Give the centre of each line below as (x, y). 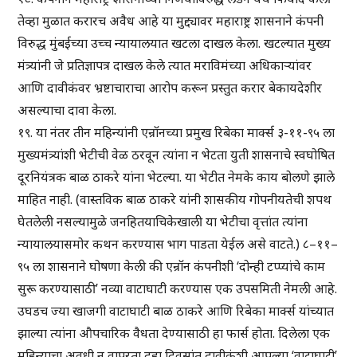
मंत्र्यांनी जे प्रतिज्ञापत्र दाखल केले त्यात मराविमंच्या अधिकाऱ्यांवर (165, 66)
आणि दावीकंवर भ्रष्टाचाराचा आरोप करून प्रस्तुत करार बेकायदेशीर (170, 88)
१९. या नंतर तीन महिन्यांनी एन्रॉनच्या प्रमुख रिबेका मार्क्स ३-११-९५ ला (177, 133)
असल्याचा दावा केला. (67, 110)
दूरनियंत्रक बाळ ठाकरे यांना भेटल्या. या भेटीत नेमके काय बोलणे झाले (177, 177)
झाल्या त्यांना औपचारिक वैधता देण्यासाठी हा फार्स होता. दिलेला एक (174, 333)
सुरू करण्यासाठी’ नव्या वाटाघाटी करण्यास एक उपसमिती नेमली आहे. (178, 289)
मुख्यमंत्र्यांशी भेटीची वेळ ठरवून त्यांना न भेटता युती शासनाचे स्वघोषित (177, 155)
